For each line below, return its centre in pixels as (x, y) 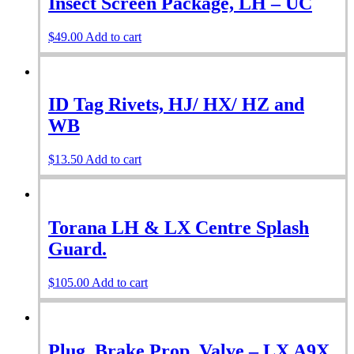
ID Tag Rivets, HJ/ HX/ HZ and (176, 105)
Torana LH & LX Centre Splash (179, 228)
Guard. (77, 249)
